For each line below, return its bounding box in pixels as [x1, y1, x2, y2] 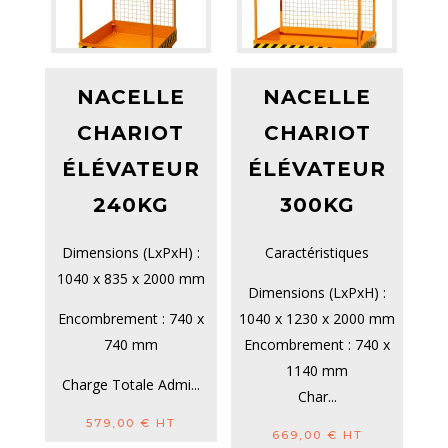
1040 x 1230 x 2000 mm [239, 308, 396, 328]
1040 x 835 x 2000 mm [56, 268, 205, 288]
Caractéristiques [265, 242, 370, 262]
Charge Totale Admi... [61, 374, 200, 394]
